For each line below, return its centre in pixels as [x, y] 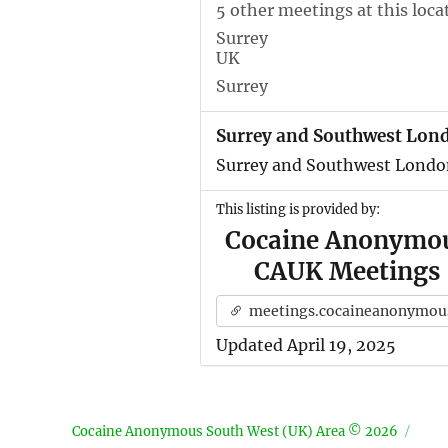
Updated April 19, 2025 [305, 345]
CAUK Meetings [346, 271]
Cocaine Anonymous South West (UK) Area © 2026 [235, 431]
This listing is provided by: [297, 209]
